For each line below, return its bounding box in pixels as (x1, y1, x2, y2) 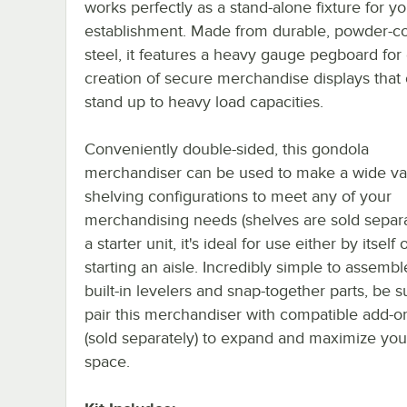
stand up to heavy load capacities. (84, 92, 323, 111)
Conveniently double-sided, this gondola (84, 139, 369, 158)
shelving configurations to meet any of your (84, 186, 392, 205)
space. (84, 352, 130, 371)
